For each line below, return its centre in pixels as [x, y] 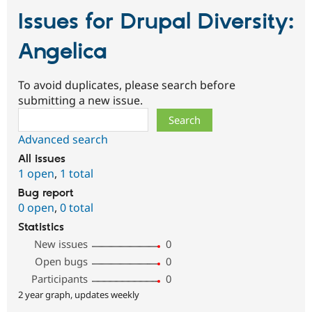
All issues [42, 159]
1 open [36, 174]
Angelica [63, 52]
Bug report [46, 194]
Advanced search [63, 140]
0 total [77, 208]
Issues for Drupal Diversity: [156, 22]
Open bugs [62, 262]
